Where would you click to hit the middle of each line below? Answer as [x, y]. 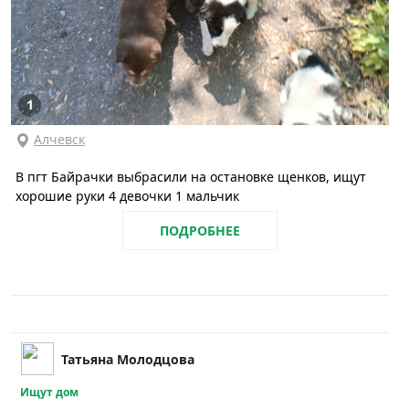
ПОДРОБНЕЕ [200, 231]
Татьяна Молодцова [128, 359]
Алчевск [59, 139]
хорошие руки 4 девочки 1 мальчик [127, 195]
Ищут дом [49, 392]
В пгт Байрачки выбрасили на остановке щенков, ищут [191, 176]
